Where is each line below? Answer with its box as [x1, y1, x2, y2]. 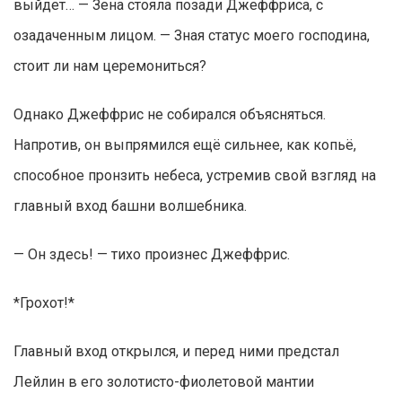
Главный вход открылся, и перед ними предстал [13, 343, 339, 361]
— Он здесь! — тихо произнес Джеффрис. [13, 246, 290, 264]
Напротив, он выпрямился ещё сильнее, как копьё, [13, 136, 356, 154]
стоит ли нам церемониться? [13, 57, 206, 75]
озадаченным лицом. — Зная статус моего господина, [13, 27, 370, 45]
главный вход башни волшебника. [13, 197, 247, 215]
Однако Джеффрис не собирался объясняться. [13, 106, 326, 124]
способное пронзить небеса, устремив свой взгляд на [13, 167, 376, 185]
